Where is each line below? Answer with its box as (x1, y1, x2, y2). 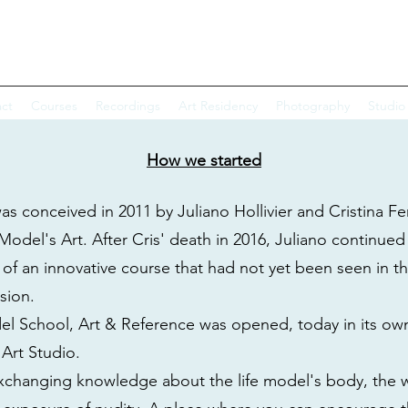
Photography (275, 97, 350, 114)
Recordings (95, 97, 160, 114)
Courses (30, 97, 77, 114)
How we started (147, 150, 261, 170)
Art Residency (178, 97, 258, 114)
